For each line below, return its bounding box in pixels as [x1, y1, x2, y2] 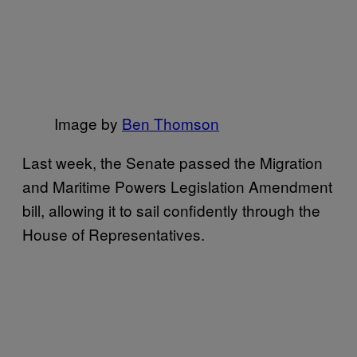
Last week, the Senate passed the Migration [22, 151, 323, 173]
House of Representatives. [22, 222, 205, 245]
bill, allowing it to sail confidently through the [22, 198, 320, 221]
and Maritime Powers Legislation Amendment [22, 175, 332, 197]
